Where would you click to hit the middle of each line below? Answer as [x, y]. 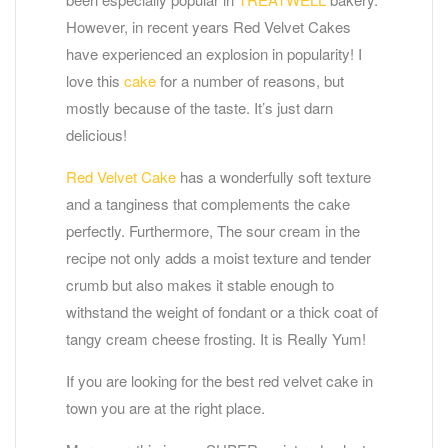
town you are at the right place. [165, 407]
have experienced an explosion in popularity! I [214, 53]
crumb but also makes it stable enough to [200, 284]
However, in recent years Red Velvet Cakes [208, 26]
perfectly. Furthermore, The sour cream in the [213, 230]
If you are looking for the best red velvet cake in [219, 380]
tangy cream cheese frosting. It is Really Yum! [216, 338]
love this [95, 80]
